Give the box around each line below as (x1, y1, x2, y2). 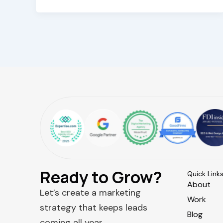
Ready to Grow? (40, 166, 162, 188)
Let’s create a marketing (40, 187, 141, 199)
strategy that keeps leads (40, 202, 147, 214)
